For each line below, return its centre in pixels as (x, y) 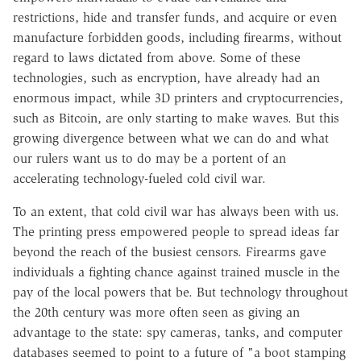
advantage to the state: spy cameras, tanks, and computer (178, 332)
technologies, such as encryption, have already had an (166, 77)
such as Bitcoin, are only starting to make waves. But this (176, 118)
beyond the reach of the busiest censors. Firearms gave (170, 251)
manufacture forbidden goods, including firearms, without (177, 37)
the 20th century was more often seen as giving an (156, 312)
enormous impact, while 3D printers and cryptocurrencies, (178, 98)
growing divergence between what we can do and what (171, 138)
